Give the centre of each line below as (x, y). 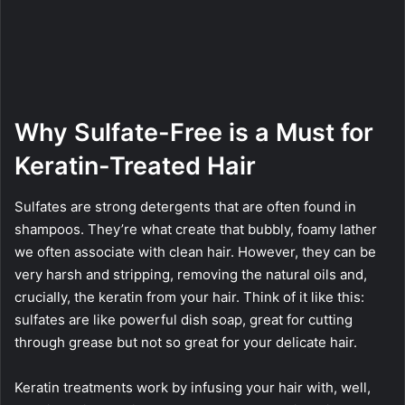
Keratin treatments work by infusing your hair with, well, (193, 387)
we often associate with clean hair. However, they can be (195, 251)
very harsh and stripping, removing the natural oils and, (191, 274)
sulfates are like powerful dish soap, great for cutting (184, 319)
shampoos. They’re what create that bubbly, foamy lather (196, 229)
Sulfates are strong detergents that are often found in (185, 206)
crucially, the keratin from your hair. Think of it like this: (189, 297)
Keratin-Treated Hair (135, 166)
